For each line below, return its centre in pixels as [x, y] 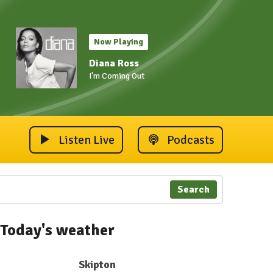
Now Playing [119, 42]
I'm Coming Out [117, 76]
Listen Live [87, 140]
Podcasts [191, 140]
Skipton [97, 264]
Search [193, 190]
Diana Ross [114, 63]
